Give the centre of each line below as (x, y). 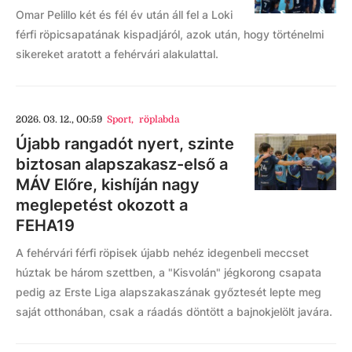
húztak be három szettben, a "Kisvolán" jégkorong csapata (169, 272)
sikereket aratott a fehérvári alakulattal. (117, 53)
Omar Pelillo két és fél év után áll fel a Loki (124, 14)
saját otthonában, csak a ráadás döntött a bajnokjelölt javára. (174, 311)
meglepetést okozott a (102, 205)
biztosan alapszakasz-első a (122, 164)
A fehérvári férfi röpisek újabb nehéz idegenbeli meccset (162, 252)
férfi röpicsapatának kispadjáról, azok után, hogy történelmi (170, 34)
